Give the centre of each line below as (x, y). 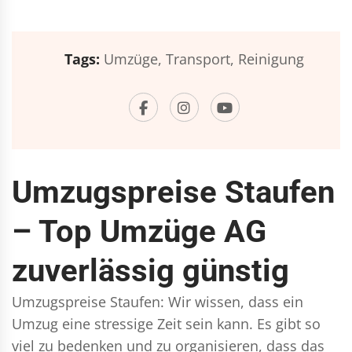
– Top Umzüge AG (139, 231)
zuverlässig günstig (150, 271)
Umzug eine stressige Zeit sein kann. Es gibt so (166, 324)
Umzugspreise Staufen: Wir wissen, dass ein (158, 302)
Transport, (200, 59)
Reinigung (271, 59)
